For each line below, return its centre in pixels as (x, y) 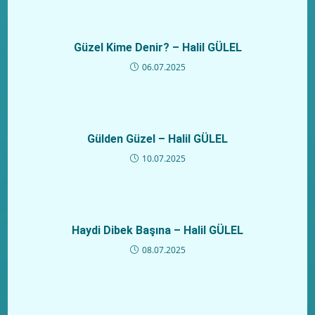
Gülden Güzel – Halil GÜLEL (157, 139)
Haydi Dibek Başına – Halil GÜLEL (157, 231)
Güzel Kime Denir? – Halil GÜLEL (157, 48)
